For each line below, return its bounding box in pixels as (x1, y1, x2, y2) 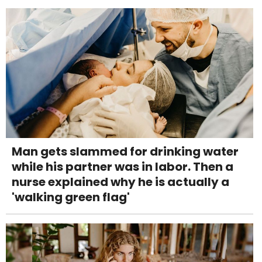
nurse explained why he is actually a (12, 173, 229, 190)
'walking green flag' (12, 188, 130, 205)
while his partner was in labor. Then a (12, 158, 233, 175)
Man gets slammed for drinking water (12, 143, 239, 160)
